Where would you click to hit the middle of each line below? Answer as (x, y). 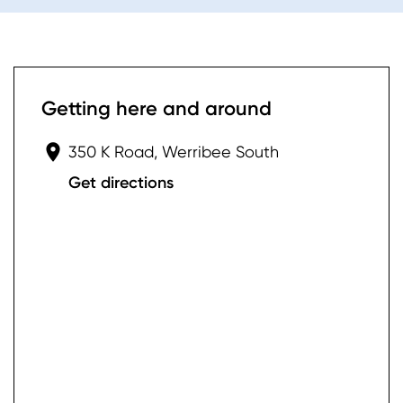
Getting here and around (157, 109)
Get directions (121, 183)
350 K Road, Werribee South (174, 152)
